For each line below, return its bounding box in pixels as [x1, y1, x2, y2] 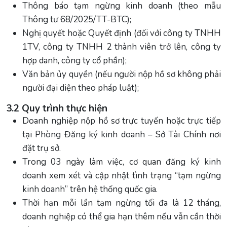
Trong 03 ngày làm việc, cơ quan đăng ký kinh [22, 156, 221, 168]
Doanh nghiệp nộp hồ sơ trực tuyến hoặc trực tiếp [22, 115, 221, 127]
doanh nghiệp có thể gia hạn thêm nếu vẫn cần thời [22, 210, 221, 222]
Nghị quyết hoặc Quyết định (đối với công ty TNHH [22, 27, 221, 39]
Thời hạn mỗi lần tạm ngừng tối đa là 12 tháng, [22, 197, 221, 209]
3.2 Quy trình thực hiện [6, 101, 107, 115]
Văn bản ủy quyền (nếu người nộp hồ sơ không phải [22, 68, 221, 80]
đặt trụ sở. [22, 142, 61, 154]
